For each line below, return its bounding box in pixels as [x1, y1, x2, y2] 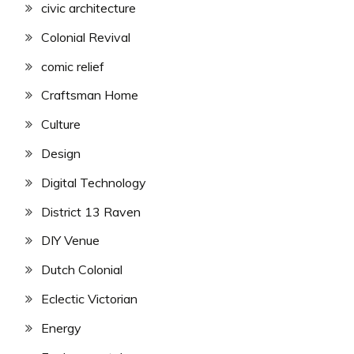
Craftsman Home [41, 87, 138, 104]
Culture [41, 116, 81, 133]
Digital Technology [41, 174, 146, 190]
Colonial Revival [41, 28, 130, 45]
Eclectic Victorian [41, 291, 137, 307]
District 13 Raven [41, 203, 141, 220]
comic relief [41, 58, 104, 74]
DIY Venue [41, 232, 100, 249]
